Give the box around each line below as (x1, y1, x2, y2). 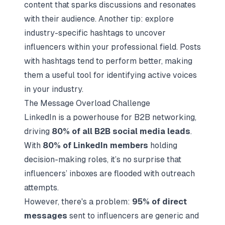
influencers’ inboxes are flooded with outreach (24, 169, 195, 178)
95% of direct (132, 197, 187, 206)
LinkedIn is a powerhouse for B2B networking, (24, 113, 196, 122)
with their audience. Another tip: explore (24, 14, 174, 24)
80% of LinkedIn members (43, 141, 148, 150)
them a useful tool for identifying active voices (24, 70, 197, 80)
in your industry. (24, 84, 83, 94)
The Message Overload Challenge (24, 98, 150, 108)
